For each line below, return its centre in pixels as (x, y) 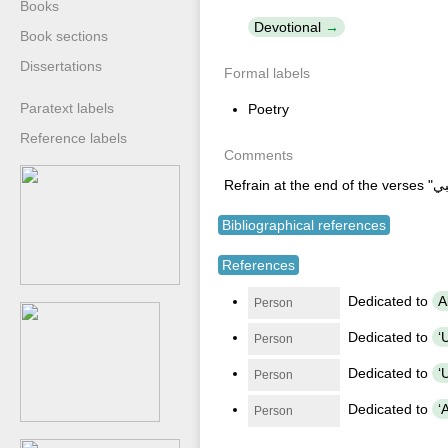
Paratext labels (67, 108)
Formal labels (267, 73)
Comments (258, 155)
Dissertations (61, 66)
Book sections (64, 36)
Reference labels (73, 138)
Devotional (287, 27)
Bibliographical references (304, 225)
